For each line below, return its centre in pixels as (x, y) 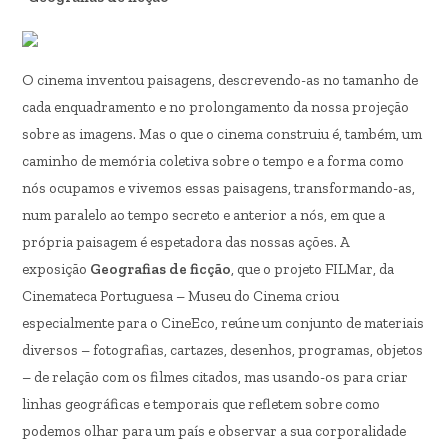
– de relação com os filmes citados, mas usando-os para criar (215, 377)
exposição (56, 269)
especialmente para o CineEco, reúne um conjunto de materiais (223, 323)
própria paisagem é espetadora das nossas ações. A (186, 242)
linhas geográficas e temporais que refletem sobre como (201, 404)
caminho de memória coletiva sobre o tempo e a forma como (213, 161)
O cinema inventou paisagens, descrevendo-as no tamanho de (220, 80)
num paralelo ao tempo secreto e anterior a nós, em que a (204, 215)
